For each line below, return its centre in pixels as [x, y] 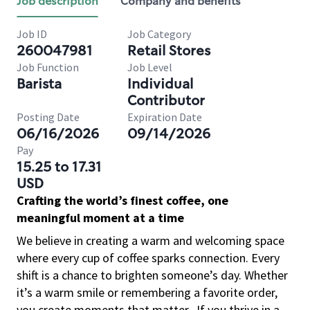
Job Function [48, 67]
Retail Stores [169, 51]
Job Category [159, 34]
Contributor [166, 100]
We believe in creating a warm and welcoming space [151, 240]
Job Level [150, 67]
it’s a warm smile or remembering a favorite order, [147, 292]
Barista [39, 84]
